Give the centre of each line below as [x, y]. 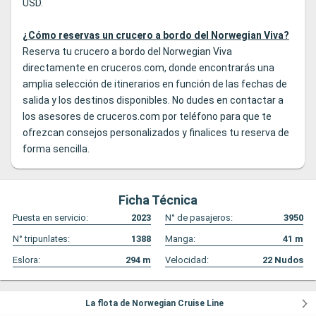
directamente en [62, 68]
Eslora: [26, 260]
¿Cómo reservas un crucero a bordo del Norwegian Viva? [156, 36]
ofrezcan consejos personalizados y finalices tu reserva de [156, 133]
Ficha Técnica [158, 200]
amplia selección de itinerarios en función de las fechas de [155, 84]
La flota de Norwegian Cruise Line [154, 304]
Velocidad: [187, 260]
